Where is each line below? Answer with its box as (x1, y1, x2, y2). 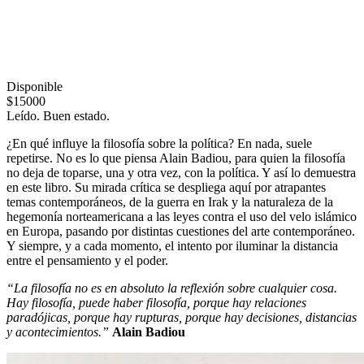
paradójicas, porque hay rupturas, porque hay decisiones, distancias (6, 310, 357, 324)
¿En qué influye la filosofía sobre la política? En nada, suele (6, 136, 312, 150)
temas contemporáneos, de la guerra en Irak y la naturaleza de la (6, 194, 333, 209)
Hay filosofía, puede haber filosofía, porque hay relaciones (6, 295, 306, 310)
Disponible (6, 79, 63, 93)
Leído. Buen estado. (6, 108, 110, 123)
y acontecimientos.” (6, 324, 112, 339)
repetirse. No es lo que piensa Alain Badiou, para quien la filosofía (6, 150, 345, 165)
